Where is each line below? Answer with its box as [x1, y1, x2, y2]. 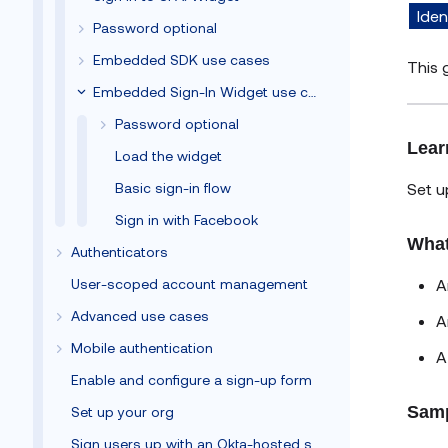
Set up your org [71, 403, 174, 420]
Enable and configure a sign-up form [71, 371, 312, 388]
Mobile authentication [71, 339, 213, 356]
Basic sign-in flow [115, 179, 231, 196]
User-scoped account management [71, 275, 308, 292]
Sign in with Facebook [115, 211, 258, 228]
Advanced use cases [71, 307, 209, 324]
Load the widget [115, 147, 222, 164]
